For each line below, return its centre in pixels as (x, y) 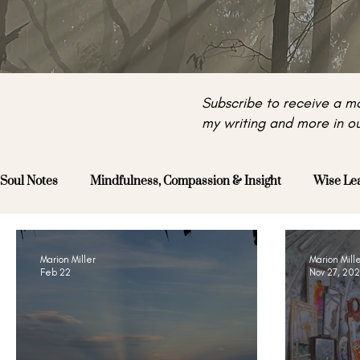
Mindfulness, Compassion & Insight (186, 182)
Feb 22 (55, 273)
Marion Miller (68, 259)
